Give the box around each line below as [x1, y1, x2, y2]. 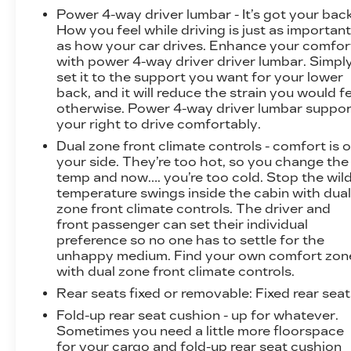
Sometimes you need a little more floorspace [56, 323, 345, 338]
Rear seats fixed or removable [56, 285, 250, 301]
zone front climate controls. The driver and [56, 201, 331, 216]
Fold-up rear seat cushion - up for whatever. [56, 307, 339, 323]
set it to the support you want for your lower [56, 69, 344, 85]
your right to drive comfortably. [56, 116, 262, 132]
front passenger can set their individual [56, 216, 309, 232]
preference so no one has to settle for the [56, 232, 325, 248]
